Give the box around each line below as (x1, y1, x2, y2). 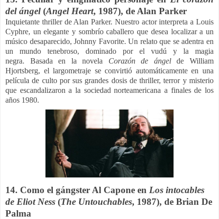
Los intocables (149, 184, 204, 195)
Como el (20, 184, 56, 195)
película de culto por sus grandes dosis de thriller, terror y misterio (5, 76, 214, 85)
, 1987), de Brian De (132, 196, 212, 207)
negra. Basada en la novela (5, 56, 109, 65)
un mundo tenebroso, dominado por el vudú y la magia (5, 46, 214, 55)
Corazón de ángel (108, 56, 171, 65)
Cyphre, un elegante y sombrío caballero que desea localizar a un (5, 27, 214, 36)
